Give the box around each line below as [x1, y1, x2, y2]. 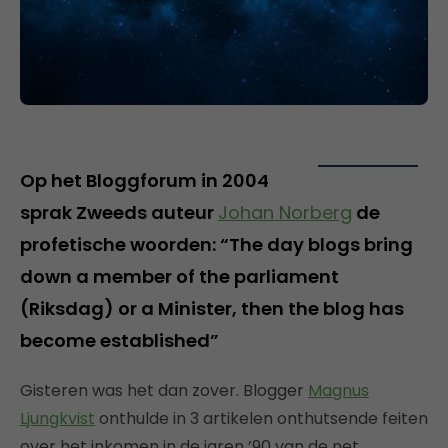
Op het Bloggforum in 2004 [20, 167, 269, 193]
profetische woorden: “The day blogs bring [20, 231, 413, 257]
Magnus [308, 378, 369, 402]
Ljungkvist [20, 406, 95, 430]
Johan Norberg [218, 199, 352, 225]
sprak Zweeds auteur [20, 199, 218, 225]
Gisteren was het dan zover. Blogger [20, 378, 308, 402]
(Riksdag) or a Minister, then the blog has [20, 295, 404, 321]
